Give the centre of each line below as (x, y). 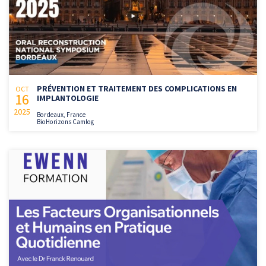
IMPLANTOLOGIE (68, 98)
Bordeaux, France (61, 115)
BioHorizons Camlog (65, 122)
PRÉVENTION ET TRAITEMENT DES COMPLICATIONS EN (137, 89)
